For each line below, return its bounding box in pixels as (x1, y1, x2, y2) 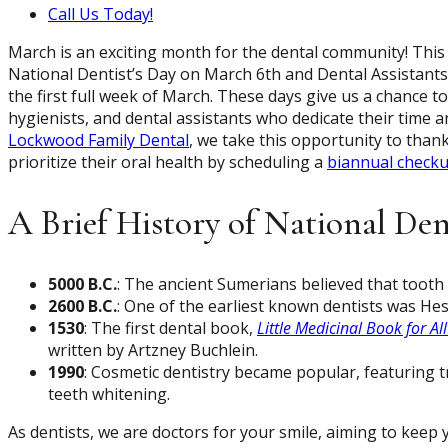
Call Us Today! (48, 2, 153, 25)
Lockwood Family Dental (8, 128, 189, 151)
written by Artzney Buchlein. (48, 339, 258, 362)
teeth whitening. (48, 383, 170, 406)
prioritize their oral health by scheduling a (8, 150, 327, 173)
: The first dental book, (84, 317, 257, 340)
